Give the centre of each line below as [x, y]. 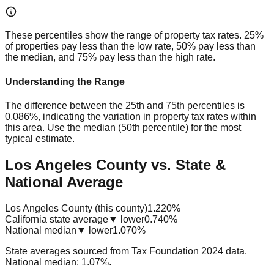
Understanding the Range [65, 81]
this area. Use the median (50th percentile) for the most [123, 127]
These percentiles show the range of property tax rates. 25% [134, 35]
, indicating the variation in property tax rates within [147, 116]
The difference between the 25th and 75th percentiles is [125, 105]
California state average [57, 219]
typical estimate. [40, 138]
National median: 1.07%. [58, 262]
